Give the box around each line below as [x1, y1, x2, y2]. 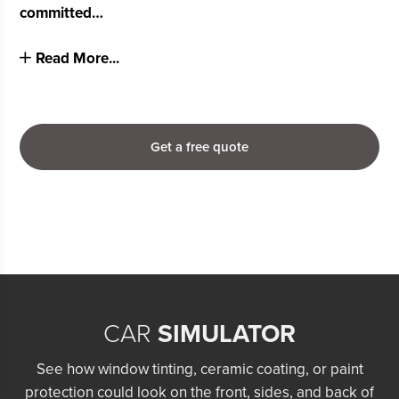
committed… [20, 3, 104, 22]
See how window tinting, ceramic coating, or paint [36, 360, 363, 379]
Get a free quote [151, 139, 248, 156]
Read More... [36, 49, 120, 69]
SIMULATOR [158, 319, 296, 350]
